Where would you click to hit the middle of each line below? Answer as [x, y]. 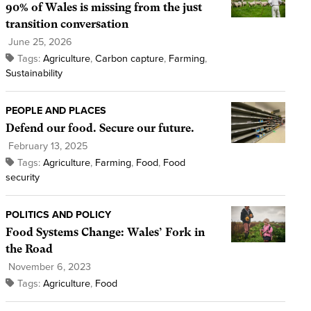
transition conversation [67, 24]
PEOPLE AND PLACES [56, 111]
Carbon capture [129, 59]
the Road [29, 249]
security [22, 178]
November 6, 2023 [48, 267]
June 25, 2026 [39, 42]
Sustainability [34, 74]
